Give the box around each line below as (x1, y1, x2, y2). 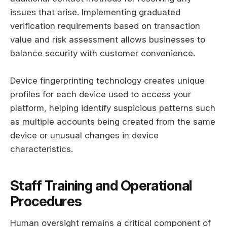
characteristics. (10, 143, 73, 154)
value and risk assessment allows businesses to (10, 34, 205, 45)
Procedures (10, 193, 82, 210)
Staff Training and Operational (10, 177, 192, 195)
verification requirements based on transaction (10, 20, 200, 31)
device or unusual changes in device (10, 130, 159, 140)
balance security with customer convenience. (10, 48, 195, 58)
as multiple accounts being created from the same (10, 116, 215, 127)
